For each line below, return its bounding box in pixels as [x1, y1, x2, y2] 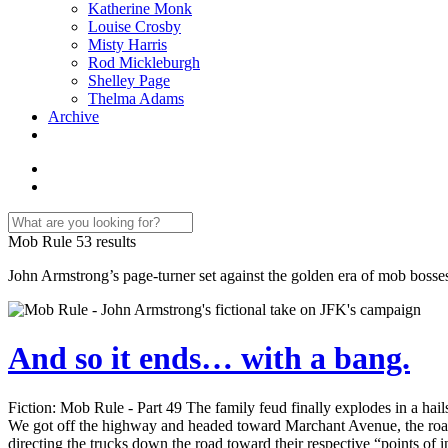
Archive [48, 108, 99, 125]
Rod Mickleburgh [88, 54, 200, 71]
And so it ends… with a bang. [8, 340, 410, 377]
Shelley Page [88, 72, 170, 89]
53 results [76, 233, 136, 250]
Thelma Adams [88, 90, 184, 107]
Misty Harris [88, 36, 167, 53]
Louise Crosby [88, 18, 181, 35]
